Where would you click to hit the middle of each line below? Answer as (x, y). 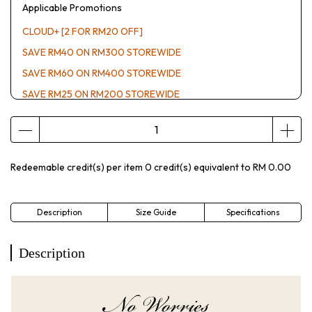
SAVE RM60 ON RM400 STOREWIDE (102, 73)
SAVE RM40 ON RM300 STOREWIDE (102, 52)
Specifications (253, 212)
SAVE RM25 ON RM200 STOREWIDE (101, 94)
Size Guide (156, 212)
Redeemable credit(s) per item (78, 167)
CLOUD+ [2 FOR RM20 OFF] (83, 31)
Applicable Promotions (72, 8)
